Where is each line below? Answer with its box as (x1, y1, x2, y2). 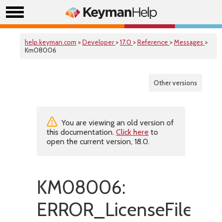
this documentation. (47, 127, 116, 137)
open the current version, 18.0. (47, 137, 150, 146)
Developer (82, 38, 115, 46)
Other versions (154, 79, 197, 87)
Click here (116, 127, 149, 137)
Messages (174, 38, 205, 46)
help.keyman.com (25, 38, 76, 46)
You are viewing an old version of (59, 118, 174, 127)
